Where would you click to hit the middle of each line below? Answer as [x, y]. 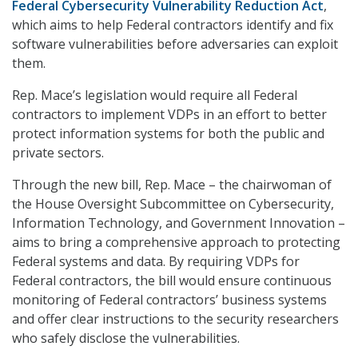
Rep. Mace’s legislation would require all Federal [155, 95]
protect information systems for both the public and [168, 134]
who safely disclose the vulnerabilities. [126, 338]
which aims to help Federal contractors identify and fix [173, 25]
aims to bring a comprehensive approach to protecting [176, 243]
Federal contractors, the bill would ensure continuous [172, 281]
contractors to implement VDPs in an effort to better [169, 115]
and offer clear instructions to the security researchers [175, 319]
